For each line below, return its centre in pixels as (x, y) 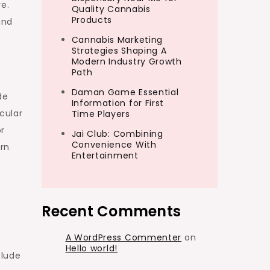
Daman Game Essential (125, 92)
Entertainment (105, 155)
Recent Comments (111, 211)
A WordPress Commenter (124, 237)
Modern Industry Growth (127, 61)
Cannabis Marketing (117, 40)
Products (92, 20)
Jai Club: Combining (117, 134)
